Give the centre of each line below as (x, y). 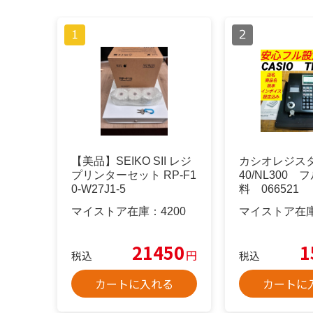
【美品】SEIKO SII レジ (131, 161)
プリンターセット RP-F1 (134, 175)
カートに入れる (134, 284)
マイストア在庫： (116, 212)
